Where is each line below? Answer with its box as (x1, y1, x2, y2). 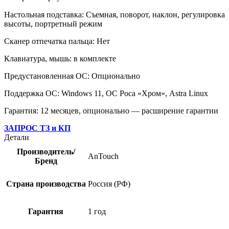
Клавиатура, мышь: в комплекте (4, 54, 116, 63)
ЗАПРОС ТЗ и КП (4, 124, 71, 133)
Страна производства (6, 179, 86, 189)
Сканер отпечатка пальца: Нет (4, 37, 110, 46)
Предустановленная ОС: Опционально (4, 72, 140, 81)
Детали (4, 133, 29, 142)
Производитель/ (16, 147, 75, 156)
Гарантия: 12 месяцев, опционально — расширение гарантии (4, 106, 218, 116)
